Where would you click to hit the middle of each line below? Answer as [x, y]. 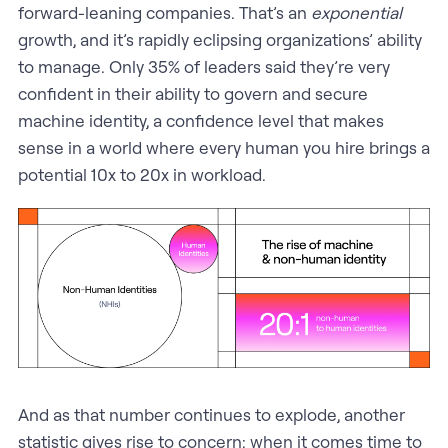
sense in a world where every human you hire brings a [223, 147]
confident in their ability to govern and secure [192, 93]
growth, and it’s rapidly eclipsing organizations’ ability [219, 39]
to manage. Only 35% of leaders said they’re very [203, 66]
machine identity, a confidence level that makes [200, 120]
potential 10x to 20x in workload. [141, 174]
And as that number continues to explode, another [211, 415]
